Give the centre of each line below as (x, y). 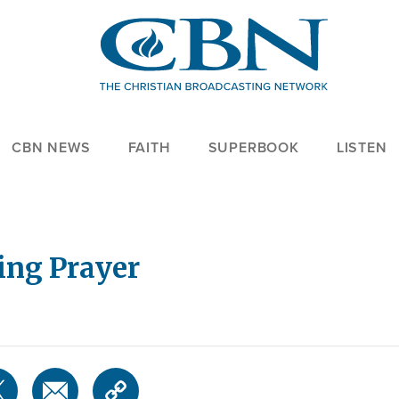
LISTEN (362, 148)
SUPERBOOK (253, 148)
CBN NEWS (51, 148)
